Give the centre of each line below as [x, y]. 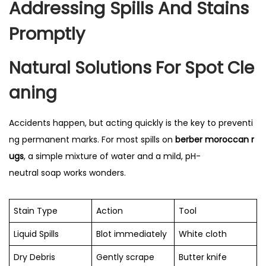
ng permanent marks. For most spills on [92, 139]
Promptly [47, 34]
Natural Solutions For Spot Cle [132, 68]
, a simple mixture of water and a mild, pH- [112, 156]
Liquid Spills [36, 234]
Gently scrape [125, 257]
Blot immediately [132, 234]
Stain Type [36, 210]
